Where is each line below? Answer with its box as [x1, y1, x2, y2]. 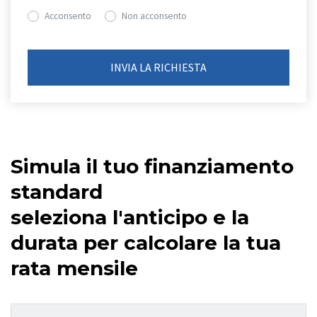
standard [11, 179, 103, 204]
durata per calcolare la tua [11, 230, 281, 255]
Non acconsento [122, 10, 187, 23]
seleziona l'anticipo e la [11, 204, 249, 229]
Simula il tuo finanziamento [11, 154, 294, 178]
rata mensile [11, 255, 138, 280]
